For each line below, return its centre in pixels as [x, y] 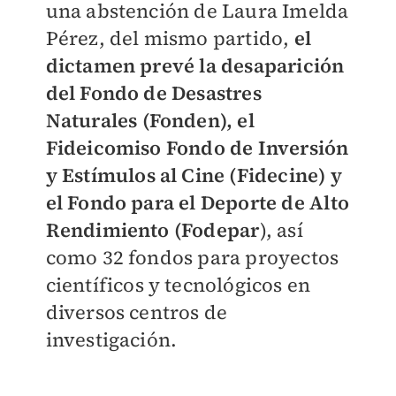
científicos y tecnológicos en [178, 285]
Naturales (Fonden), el [150, 120]
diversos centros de [137, 312]
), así [281, 230]
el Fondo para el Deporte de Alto [197, 202]
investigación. [111, 339]
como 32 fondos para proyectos [192, 257]
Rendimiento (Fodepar [152, 230]
